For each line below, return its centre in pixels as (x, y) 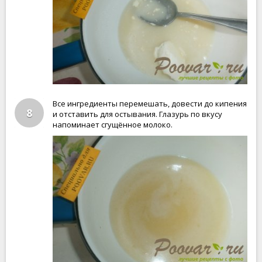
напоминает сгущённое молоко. (113, 125)
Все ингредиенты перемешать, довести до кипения (150, 104)
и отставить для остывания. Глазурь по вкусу (137, 114)
